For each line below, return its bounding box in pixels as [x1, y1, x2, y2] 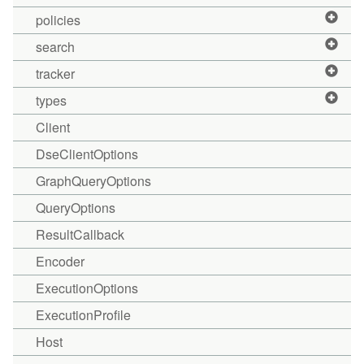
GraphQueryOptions [36, 171, 151, 190]
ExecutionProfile [36, 305, 131, 324]
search [36, 37, 75, 56]
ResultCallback [36, 225, 124, 244]
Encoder [36, 252, 84, 271]
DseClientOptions [36, 145, 138, 163]
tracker [36, 64, 75, 83]
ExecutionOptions [36, 279, 138, 297]
